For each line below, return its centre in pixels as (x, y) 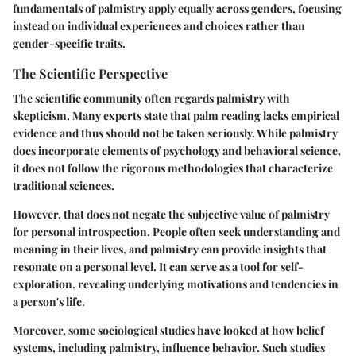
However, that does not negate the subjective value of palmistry (171, 214)
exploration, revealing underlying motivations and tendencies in (176, 284)
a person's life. (49, 301)
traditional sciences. (64, 185)
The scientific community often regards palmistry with (151, 98)
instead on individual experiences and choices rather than (159, 25)
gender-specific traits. (69, 43)
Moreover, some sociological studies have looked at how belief (168, 330)
